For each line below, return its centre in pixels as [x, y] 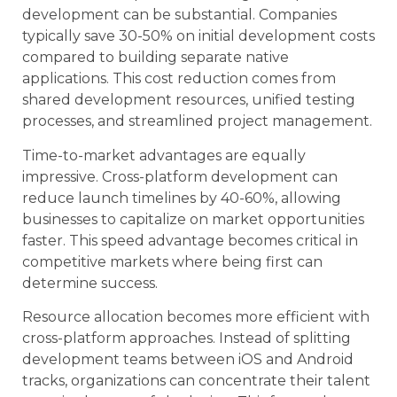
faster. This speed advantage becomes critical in [190, 240]
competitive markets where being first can [172, 261]
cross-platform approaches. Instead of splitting [187, 339]
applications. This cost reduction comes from [179, 79]
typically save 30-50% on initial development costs [198, 36]
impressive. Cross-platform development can [180, 176]
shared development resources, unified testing [189, 100]
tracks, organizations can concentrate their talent [196, 381]
